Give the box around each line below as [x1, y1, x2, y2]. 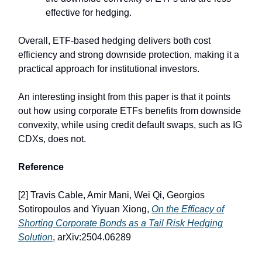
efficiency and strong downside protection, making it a [18, 50, 239, 60]
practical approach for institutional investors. [18, 64, 199, 74]
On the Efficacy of [151, 204, 224, 215]
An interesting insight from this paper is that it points [18, 92, 230, 102]
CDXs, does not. [18, 134, 86, 144]
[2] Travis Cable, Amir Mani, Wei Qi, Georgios [18, 190, 205, 201]
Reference [18, 162, 64, 173]
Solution [18, 232, 53, 243]
